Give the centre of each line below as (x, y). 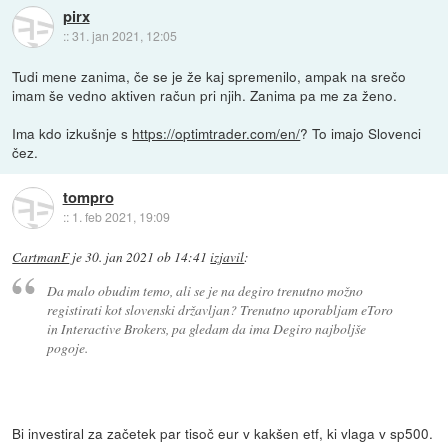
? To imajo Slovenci (361, 132)
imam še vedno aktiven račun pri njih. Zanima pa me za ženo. (205, 94)
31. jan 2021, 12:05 (124, 36)
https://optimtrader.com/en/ (216, 132)
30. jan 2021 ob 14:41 (146, 256)
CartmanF (41, 256)
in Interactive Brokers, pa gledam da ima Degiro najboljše (206, 328)
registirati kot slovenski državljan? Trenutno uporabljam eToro (219, 309)
